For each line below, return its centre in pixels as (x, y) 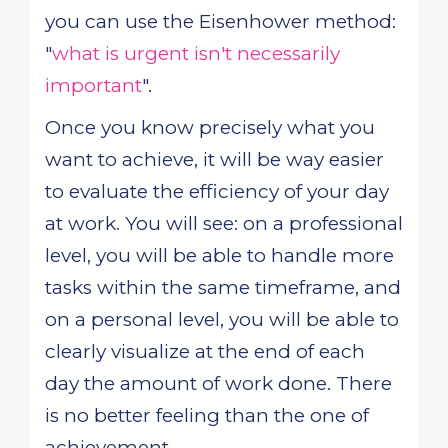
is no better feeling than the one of (207, 415)
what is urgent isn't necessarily (196, 53)
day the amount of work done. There (218, 383)
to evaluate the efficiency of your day (217, 191)
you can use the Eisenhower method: (220, 21)
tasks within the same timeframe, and (223, 287)
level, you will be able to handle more (219, 255)
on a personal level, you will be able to (222, 319)
